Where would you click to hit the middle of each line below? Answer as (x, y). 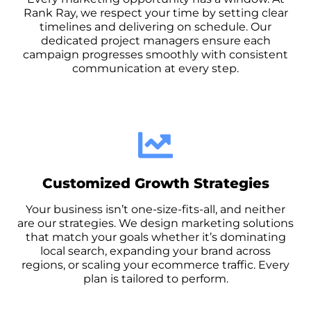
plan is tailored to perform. (155, 278)
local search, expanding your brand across (155, 251)
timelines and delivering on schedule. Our (155, 26)
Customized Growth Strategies (155, 183)
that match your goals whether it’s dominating (155, 237)
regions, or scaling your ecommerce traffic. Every (155, 264)
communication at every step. (155, 68)
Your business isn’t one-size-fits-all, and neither (155, 209)
